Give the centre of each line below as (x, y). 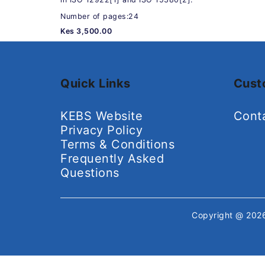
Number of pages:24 (99, 16)
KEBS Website (101, 116)
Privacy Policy (101, 130)
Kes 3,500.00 (86, 31)
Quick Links (96, 83)
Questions (90, 172)
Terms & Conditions (117, 144)
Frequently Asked (112, 158)
